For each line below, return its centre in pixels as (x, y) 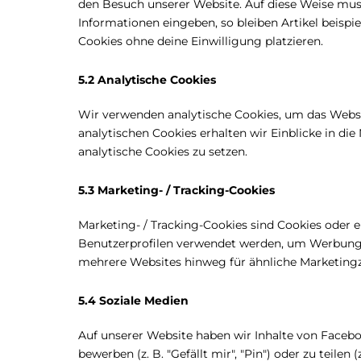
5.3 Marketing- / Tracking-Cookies (176, 190)
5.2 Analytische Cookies (147, 80)
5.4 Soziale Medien (133, 301)
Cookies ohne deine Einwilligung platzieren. (201, 41)
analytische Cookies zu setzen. (163, 151)
